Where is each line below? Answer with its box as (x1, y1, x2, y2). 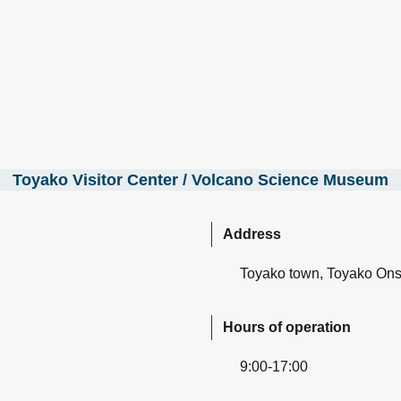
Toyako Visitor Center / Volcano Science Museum (13, 170, 388, 189)
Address (223, 226, 281, 242)
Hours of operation (223, 319, 351, 335)
